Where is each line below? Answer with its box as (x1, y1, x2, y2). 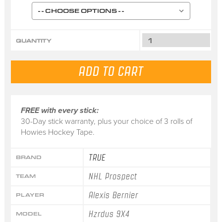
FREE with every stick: (20, 105, 99, 115)
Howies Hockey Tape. (20, 127, 95, 137)
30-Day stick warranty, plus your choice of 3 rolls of (20, 116, 192, 126)
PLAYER (15, 191, 44, 199)
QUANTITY (15, 37, 52, 45)
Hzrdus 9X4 (89, 209, 130, 219)
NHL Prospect (89, 171, 138, 181)
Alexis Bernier (89, 190, 139, 200)
